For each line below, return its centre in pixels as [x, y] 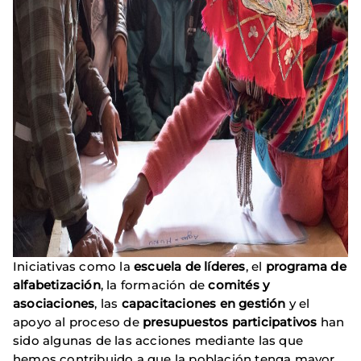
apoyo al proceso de [78, 322]
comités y [239, 285]
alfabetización [57, 285]
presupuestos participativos [230, 322]
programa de [306, 267]
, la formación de [154, 285]
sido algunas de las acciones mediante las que [158, 341]
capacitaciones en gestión [203, 304]
